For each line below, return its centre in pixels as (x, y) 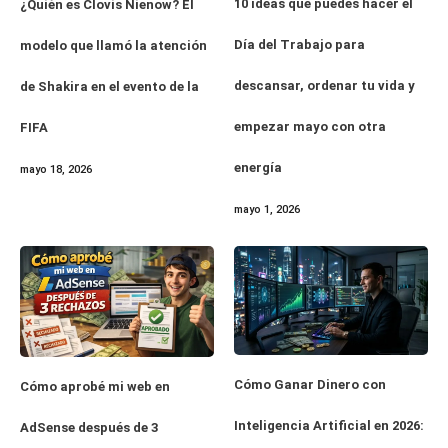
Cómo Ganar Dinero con (310, 385)
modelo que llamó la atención (113, 46)
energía (258, 168)
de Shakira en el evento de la (109, 87)
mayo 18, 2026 (56, 170)
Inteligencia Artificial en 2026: (329, 426)
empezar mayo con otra (310, 127)
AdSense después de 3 (89, 427)
